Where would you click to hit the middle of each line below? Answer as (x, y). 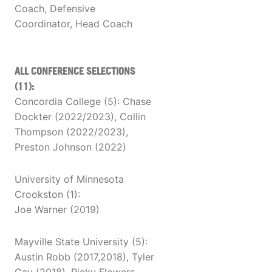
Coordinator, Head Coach (73, 24)
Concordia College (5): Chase (83, 102)
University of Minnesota (69, 179)
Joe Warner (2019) (57, 210)
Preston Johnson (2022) (70, 147)
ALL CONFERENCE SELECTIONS (75, 71)
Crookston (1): (47, 195)
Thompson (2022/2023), (71, 132)
